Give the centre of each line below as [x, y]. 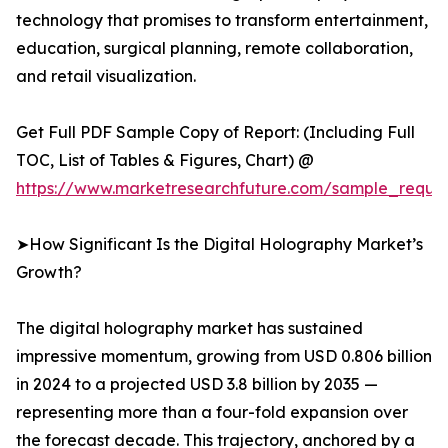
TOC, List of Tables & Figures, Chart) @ [165, 160]
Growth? [49, 272]
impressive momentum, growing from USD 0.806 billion [224, 356]
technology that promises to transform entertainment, [222, 20]
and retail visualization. [106, 76]
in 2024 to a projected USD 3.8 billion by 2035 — [197, 384]
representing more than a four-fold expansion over [212, 412]
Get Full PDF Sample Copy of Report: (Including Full [215, 132]
